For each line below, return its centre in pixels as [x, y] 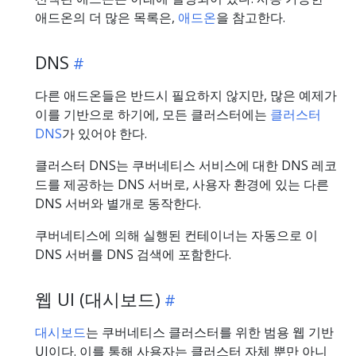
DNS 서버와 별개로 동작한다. [118, 203]
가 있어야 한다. [104, 133]
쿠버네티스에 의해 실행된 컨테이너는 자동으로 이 [176, 235]
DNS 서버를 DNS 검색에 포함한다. [133, 254]
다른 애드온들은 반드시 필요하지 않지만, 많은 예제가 [186, 95]
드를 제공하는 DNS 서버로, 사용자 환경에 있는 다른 [182, 184]
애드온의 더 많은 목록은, [106, 17]
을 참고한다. [251, 17]
